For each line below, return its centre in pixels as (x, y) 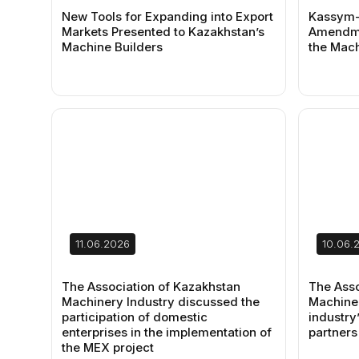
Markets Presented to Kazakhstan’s (163, 32)
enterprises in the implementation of (167, 332)
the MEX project (108, 347)
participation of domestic (135, 317)
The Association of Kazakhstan (151, 286)
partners (333, 332)
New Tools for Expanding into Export (167, 16)
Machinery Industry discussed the (161, 302)
